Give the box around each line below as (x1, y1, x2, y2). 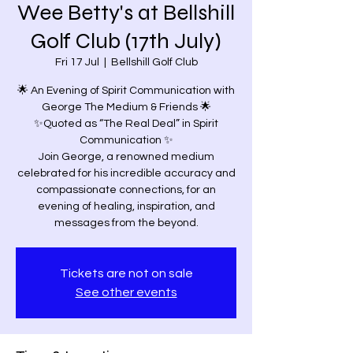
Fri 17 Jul (54, 56, 99, 68)
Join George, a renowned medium (38, 150, 214, 162)
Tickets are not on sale (59, 266, 193, 280)
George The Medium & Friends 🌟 (41, 101, 211, 113)
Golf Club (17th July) (31, 27, 221, 54)
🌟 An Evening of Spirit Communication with (17, 84, 235, 96)
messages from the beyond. (54, 217, 199, 229)
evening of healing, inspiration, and (37, 200, 215, 212)
